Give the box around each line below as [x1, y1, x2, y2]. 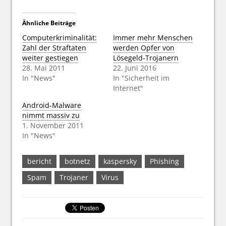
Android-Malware [22, 100, 81, 110]
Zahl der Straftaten [22, 42, 86, 52]
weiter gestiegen [22, 52, 78, 63]
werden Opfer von [113, 42, 175, 52]
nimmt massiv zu [22, 110, 80, 120]
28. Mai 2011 [22, 63, 65, 73]
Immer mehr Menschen [113, 32, 193, 42]
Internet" [113, 83, 143, 93]
